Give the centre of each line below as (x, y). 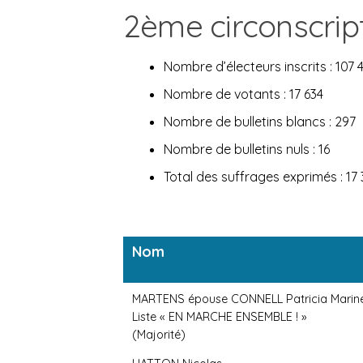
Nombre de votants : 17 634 (243, 94)
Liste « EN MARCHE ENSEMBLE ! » (220, 317)
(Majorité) (159, 335)
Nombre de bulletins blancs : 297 (260, 122)
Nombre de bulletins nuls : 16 (247, 149)
